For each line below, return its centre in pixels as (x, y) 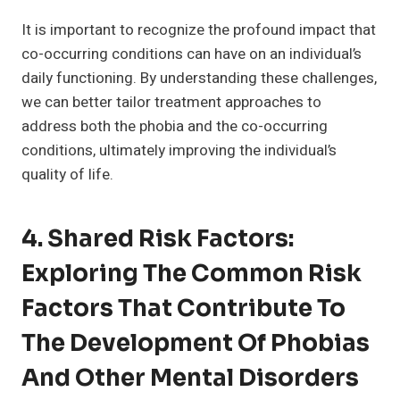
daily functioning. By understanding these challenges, (199, 79)
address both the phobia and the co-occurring (175, 127)
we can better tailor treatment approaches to (171, 103)
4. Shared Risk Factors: (158, 239)
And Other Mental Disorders (190, 379)
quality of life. (67, 175)
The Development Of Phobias (196, 344)
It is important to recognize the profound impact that (199, 30)
